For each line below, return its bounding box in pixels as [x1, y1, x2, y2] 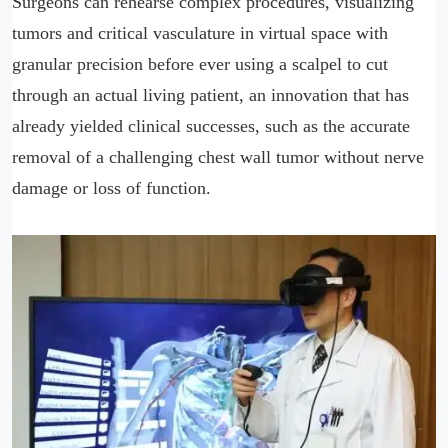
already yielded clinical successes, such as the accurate [12, 116, 410, 136]
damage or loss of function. [12, 178, 211, 198]
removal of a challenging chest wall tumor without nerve [12, 147, 424, 167]
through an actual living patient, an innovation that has [12, 85, 409, 105]
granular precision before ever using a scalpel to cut [12, 54, 388, 74]
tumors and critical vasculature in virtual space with [12, 23, 388, 43]
